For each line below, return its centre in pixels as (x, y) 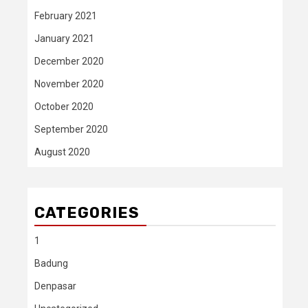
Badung (51, 263)
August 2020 (62, 152)
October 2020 (64, 107)
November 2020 (69, 84)
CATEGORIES (87, 213)
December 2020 (69, 61)
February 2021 (66, 16)
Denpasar (55, 286)
